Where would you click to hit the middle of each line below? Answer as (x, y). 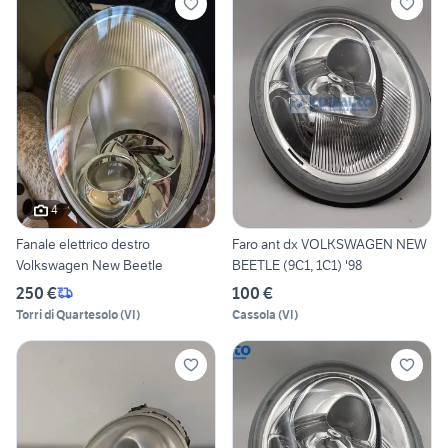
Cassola (254, 314)
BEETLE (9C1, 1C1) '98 (297, 264)
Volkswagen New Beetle (89, 264)
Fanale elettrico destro (83, 243)
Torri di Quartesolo (67, 314)
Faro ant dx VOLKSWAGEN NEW (329, 243)
